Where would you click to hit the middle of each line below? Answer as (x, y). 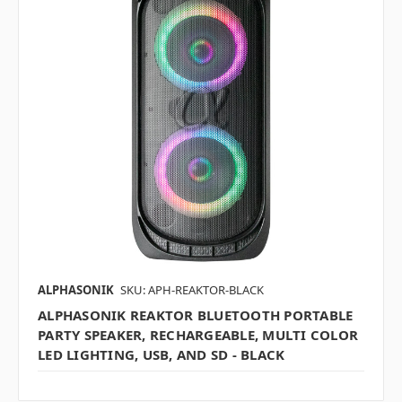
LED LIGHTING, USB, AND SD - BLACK (162, 355)
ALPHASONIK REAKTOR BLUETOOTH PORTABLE (196, 315)
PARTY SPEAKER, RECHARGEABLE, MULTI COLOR (198, 335)
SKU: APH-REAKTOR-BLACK (192, 290)
